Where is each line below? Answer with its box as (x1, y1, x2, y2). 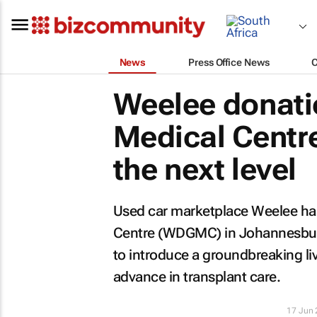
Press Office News (188, 56, 270, 68)
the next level (113, 152, 296, 187)
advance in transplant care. (113, 268, 280, 285)
